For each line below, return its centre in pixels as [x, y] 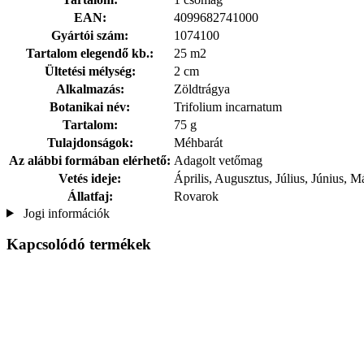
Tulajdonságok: [90, 142]
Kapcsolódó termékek [79, 245]
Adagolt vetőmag [218, 160]
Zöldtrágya [202, 89]
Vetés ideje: [90, 178]
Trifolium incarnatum [228, 106]
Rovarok [196, 196]
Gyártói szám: [90, 35]
